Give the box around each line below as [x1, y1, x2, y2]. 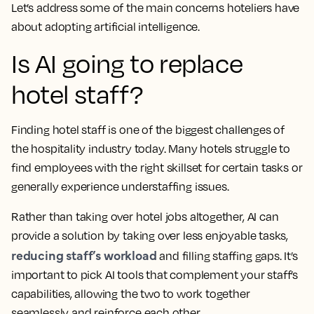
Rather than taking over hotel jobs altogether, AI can [11, 210, 279, 224]
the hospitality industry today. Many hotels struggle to [11, 142, 291, 156]
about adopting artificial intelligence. [11, 20, 200, 34]
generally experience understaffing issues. [11, 179, 229, 194]
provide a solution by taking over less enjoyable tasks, [11, 228, 289, 243]
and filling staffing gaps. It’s [156, 249, 298, 264]
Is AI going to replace [11, 48, 243, 79]
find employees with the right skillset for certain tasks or [11, 161, 303, 175]
